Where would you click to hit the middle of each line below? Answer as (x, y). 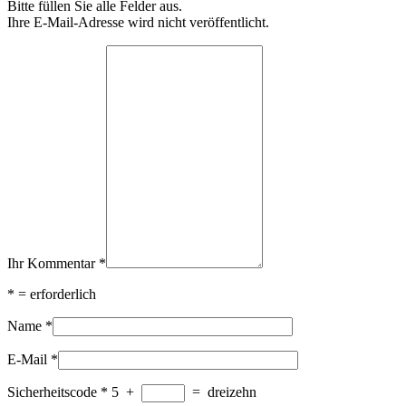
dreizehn (232, 392)
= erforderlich (55, 295)
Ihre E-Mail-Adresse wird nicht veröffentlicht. (138, 23)
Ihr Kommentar (53, 264)
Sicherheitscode (52, 392)
